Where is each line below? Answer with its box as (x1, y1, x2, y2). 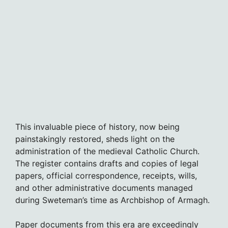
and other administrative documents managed (15, 182, 193, 193)
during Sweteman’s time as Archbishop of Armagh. (15, 194, 210, 205)
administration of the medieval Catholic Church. (15, 146, 199, 156)
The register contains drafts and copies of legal (15, 158, 198, 168)
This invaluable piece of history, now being (15, 121, 180, 132)
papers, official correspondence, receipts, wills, (15, 170, 197, 181)
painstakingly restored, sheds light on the (15, 133, 175, 144)
